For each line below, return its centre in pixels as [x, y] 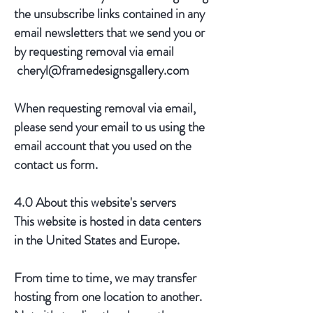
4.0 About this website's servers [95, 202]
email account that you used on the [103, 146]
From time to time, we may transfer [105, 278]
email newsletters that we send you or [109, 32]
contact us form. [56, 165]
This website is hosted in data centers [108, 221]
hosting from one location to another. [108, 297]
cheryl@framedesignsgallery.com [103, 70]
